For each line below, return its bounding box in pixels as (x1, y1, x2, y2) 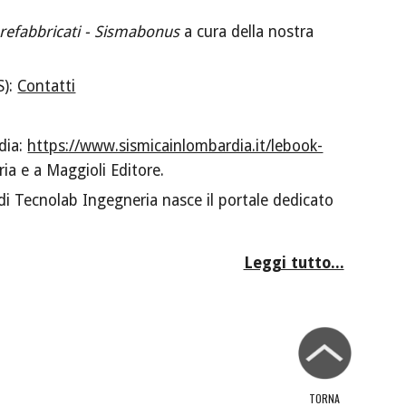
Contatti (17, 77, 76, 96)
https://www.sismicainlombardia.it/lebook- (27, 137, 324, 156)
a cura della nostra (179, 23, 314, 42)
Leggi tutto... (243, 254, 344, 273)
